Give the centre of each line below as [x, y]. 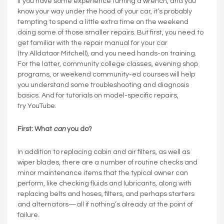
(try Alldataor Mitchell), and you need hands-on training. [107, 53]
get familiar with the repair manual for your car [92, 43]
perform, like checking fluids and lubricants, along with [104, 183]
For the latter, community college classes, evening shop [108, 64]
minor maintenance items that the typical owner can [103, 173]
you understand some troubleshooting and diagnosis [103, 85]
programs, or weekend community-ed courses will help [106, 74]
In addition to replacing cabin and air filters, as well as [104, 152]
